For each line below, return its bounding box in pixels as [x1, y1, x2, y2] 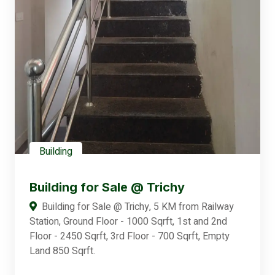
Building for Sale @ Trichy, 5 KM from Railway [42, 199, 234, 215]
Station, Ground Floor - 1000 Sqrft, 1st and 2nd [29, 214, 227, 230]
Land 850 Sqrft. [29, 244, 95, 259]
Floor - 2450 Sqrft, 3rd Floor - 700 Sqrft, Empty [29, 229, 230, 244]
